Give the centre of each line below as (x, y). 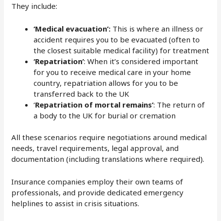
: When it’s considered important (141, 61)
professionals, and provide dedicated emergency (98, 193)
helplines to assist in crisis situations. (75, 203)
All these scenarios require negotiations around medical (109, 137)
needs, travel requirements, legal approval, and (95, 148)
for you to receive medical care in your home (112, 72)
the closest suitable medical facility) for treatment (122, 50)
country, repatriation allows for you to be (106, 83)
